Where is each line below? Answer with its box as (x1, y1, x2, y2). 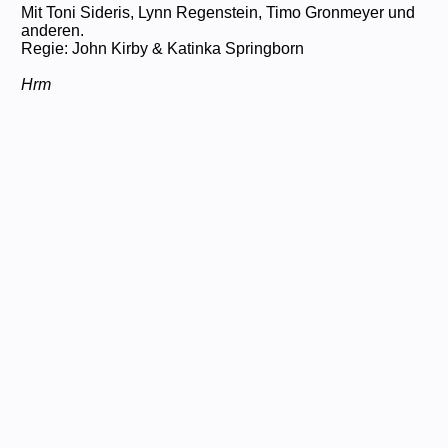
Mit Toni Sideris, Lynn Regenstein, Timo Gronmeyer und (20, 3, 415, 21)
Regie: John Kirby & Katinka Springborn (20, 39, 304, 57)
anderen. (20, 21, 84, 39)
